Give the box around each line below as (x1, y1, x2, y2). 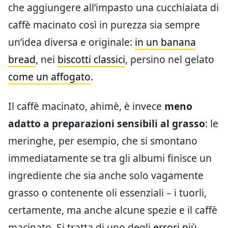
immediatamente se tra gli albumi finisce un (8, 151, 212, 165)
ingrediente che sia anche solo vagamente (8, 168, 204, 182)
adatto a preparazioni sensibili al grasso (8, 116, 205, 130)
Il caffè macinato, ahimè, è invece (8, 99, 164, 113)
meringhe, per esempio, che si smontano (8, 133, 197, 148)
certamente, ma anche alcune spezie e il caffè (8, 203, 217, 217)
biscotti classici (58, 52, 125, 66)
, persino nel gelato (125, 52, 214, 66)
